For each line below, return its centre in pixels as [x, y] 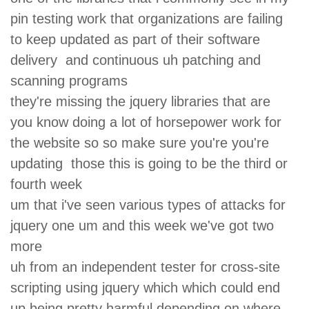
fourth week [50, 184]
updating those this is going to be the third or [149, 163]
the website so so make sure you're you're [140, 142]
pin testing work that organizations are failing [151, 18]
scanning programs [73, 80]
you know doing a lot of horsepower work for [150, 122]
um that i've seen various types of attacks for [150, 205]
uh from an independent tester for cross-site [147, 267]
